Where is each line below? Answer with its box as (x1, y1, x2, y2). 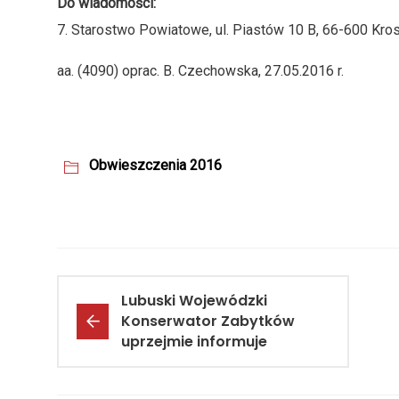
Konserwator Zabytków (121, 311, 295, 332)
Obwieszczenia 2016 (89, 157, 222, 175)
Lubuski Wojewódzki (121, 290, 267, 312)
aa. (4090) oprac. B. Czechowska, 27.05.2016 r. (57, 62, 344, 80)
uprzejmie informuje (121, 331, 267, 353)
